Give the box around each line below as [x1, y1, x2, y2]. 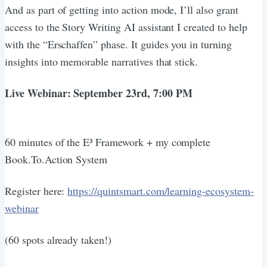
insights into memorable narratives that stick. [5, 54, 198, 69]
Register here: [5, 183, 68, 198]
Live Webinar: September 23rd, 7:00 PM [5, 85, 193, 101]
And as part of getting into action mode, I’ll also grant [5, 2, 238, 17]
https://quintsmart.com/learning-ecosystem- [67, 183, 254, 198]
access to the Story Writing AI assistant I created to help [5, 19, 247, 34]
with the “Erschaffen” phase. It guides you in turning [5, 36, 232, 51]
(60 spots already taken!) [5, 232, 111, 247]
